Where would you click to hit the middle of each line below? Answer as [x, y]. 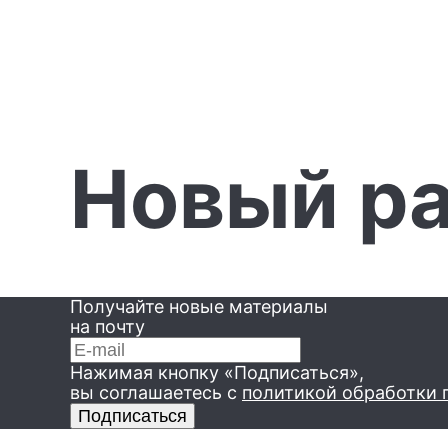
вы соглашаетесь [146, 393]
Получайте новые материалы [199, 307]
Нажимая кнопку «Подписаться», [217, 373]
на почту [107, 327]
